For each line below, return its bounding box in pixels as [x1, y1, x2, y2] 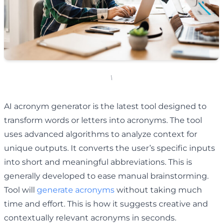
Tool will [4, 185, 37, 195]
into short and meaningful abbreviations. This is [4, 157, 192, 167]
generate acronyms [37, 185, 114, 195]
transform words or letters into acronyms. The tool [4, 115, 202, 125]
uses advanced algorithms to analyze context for [4, 129, 197, 139]
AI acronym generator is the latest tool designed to [4, 101, 207, 111]
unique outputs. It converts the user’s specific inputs [4, 143, 215, 153]
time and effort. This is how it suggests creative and [4, 199, 208, 209]
